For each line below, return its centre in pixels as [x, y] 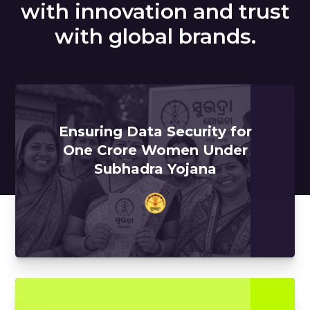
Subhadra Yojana [155, 168]
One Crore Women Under [155, 150]
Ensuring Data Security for [155, 131]
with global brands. [155, 37]
